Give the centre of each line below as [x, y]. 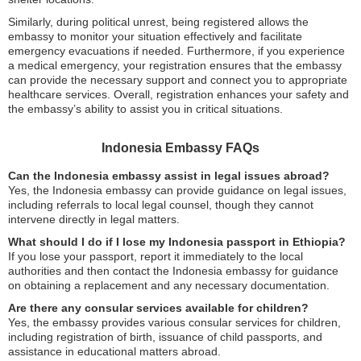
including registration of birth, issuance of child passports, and [165, 336]
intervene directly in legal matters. [94, 219]
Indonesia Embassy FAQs [180, 147]
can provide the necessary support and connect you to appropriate [178, 79]
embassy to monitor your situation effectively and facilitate [155, 36]
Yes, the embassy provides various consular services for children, [174, 322]
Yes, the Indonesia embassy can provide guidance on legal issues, [177, 190]
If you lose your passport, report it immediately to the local [156, 256]
